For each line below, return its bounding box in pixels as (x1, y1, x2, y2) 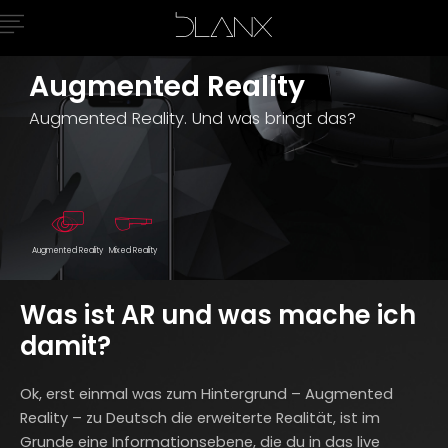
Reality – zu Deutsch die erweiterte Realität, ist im (20, 408, 380, 429)
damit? (20, 328, 111, 364)
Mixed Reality (109, 245, 157, 256)
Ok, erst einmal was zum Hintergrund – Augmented (20, 384, 393, 405)
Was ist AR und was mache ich (20, 297, 416, 333)
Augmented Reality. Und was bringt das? (29, 106, 356, 130)
